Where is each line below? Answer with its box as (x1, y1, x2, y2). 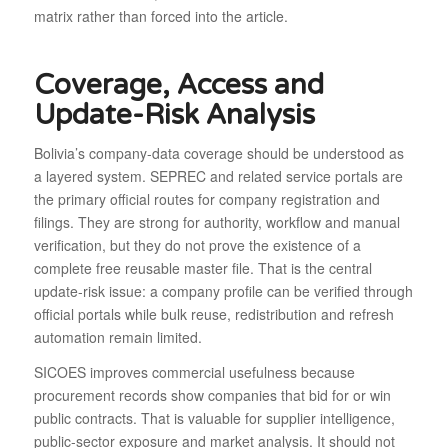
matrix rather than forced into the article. (33, 6, 288, 27)
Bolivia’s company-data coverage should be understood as (33, 143, 404, 164)
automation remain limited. (33, 327, 202, 348)
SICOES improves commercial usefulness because (33, 362, 355, 383)
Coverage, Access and (33, 68, 324, 103)
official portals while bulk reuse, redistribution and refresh (33, 304, 394, 325)
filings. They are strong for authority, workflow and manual (33, 212, 400, 233)
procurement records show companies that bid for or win (33, 385, 391, 406)
